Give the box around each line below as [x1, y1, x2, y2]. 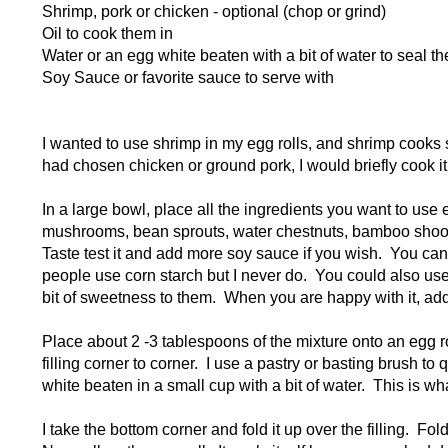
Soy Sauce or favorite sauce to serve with [41, 69, 334, 87]
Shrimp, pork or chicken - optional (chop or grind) [41, 3, 386, 21]
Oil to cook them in [41, 25, 173, 43]
